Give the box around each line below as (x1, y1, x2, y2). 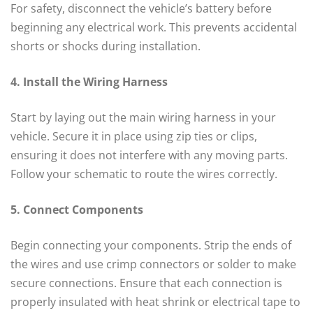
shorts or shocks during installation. (10, 38, 201, 54)
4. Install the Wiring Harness (10, 74, 168, 90)
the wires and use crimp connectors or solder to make (10, 256, 296, 272)
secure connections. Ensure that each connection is (10, 275, 282, 291)
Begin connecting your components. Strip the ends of (10, 238, 291, 254)
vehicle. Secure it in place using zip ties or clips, (10, 129, 257, 145)
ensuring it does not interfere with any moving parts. (10, 147, 288, 163)
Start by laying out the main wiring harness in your (10, 110, 276, 126)
